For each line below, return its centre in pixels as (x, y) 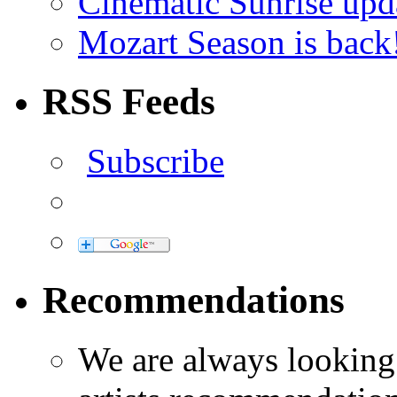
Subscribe (156, 161)
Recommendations (194, 300)
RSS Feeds (129, 102)
